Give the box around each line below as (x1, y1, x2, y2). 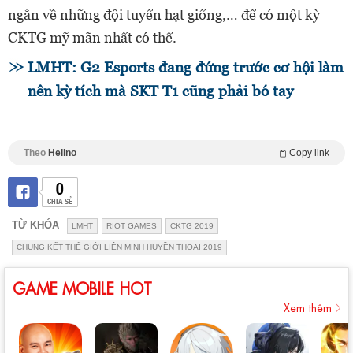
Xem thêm (284, 299, 332, 314)
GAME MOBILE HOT (13, 277, 152, 298)
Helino (48, 147, 76, 159)
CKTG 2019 (170, 221, 214, 231)
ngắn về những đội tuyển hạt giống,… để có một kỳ (8, 6, 320, 24)
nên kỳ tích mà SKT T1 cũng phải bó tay (28, 83, 293, 100)
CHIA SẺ (46, 195, 72, 207)
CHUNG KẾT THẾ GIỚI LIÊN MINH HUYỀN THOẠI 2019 (17, 243, 222, 252)
